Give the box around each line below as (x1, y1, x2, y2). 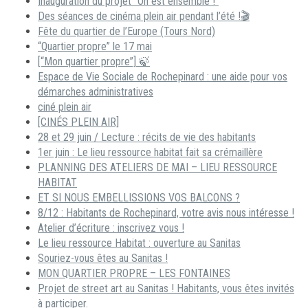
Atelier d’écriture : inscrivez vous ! (38, 221, 184, 234)
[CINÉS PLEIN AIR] (38, 115, 119, 129)
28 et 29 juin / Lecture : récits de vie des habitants (38, 130, 256, 144)
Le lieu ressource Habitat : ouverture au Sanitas (38, 236, 241, 250)
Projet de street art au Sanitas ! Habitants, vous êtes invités (38, 281, 294, 295)
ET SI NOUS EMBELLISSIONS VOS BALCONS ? (38, 190, 240, 204)
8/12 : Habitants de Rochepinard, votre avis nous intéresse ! (38, 206, 294, 219)
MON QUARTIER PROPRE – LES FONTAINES (38, 266, 230, 280)
